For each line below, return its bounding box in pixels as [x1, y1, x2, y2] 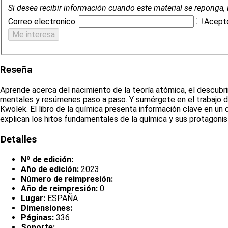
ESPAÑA [45, 193, 78, 203]
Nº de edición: [21, 154, 73, 164]
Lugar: [21, 193, 45, 203]
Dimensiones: [21, 203, 72, 213]
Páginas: [21, 212, 54, 222]
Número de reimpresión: [21, 174, 113, 184]
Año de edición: [21, 164, 79, 174]
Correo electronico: [8, 16, 79, 26]
